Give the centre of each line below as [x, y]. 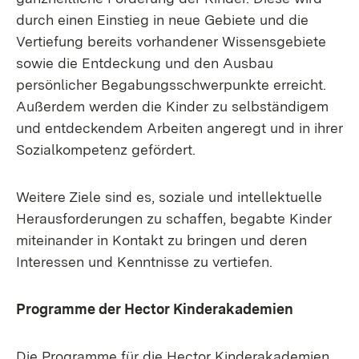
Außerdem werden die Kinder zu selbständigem [172, 106]
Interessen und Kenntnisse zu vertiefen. [144, 262]
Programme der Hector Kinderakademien [155, 309]
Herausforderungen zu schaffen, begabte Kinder [174, 218]
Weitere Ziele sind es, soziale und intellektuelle [169, 197]
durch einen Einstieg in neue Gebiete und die [162, 20]
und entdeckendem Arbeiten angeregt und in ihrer [179, 128]
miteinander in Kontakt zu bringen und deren [161, 240]
